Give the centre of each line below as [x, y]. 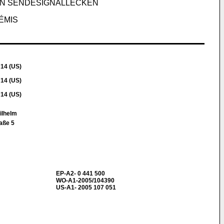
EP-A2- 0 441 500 [80, 173]
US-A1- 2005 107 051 [86, 187]
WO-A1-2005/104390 [85, 180]
